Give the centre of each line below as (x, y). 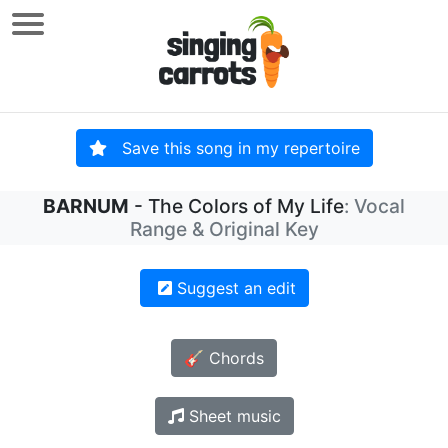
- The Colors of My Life (236, 206)
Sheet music (232, 416)
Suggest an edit (233, 288)
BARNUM (86, 206)
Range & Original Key (224, 229)
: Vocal (374, 206)
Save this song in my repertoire (233, 148)
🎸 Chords (224, 358)
